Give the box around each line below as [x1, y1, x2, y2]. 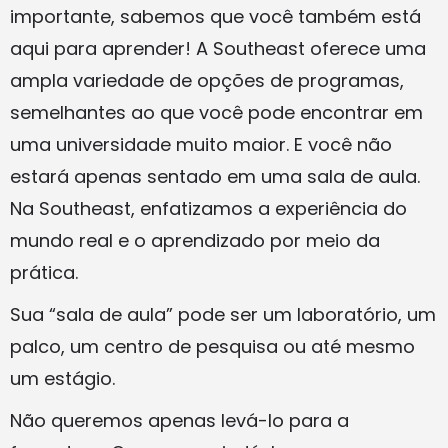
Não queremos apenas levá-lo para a [10, 408, 349, 434]
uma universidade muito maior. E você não [10, 132, 392, 158]
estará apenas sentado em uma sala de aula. [10, 164, 420, 190]
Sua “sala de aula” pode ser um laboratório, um [10, 302, 436, 328]
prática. [10, 260, 78, 286]
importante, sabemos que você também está [10, 4, 421, 30]
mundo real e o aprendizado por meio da [10, 228, 380, 254]
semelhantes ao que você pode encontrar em [10, 100, 423, 126]
